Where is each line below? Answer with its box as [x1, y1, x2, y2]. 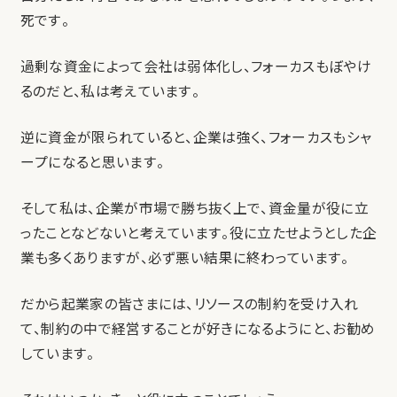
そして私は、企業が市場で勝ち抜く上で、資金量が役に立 [19, 199, 369, 217]
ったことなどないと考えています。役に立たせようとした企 [19, 224, 378, 242]
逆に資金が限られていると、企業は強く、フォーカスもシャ [19, 128, 372, 146]
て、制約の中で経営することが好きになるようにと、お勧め [19, 320, 376, 338]
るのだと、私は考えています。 [19, 82, 200, 100]
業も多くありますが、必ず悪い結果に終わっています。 [19, 249, 349, 267]
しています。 [19, 345, 95, 362]
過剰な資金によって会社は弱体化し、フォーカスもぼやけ [19, 58, 371, 75]
